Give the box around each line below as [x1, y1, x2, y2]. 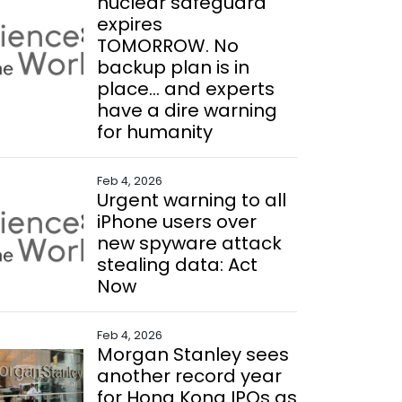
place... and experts [96, 76, 275, 101]
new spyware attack [96, 231, 282, 256]
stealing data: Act [96, 252, 258, 277]
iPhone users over [96, 209, 257, 234]
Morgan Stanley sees [96, 342, 289, 367]
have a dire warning [96, 98, 277, 123]
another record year [96, 363, 282, 389]
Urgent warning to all [96, 188, 286, 213]
